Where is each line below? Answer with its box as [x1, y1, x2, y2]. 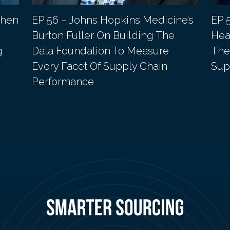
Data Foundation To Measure [32, 45, 169, 57]
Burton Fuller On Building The [32, 29, 175, 42]
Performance [32, 75, 94, 88]
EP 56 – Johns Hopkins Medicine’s [32, 14, 194, 27]
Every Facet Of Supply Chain [32, 60, 168, 73]
